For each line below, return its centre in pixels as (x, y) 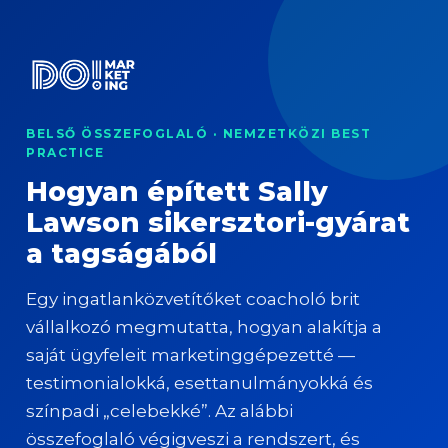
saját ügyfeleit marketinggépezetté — (190, 355)
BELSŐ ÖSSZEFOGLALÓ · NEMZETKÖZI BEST (198, 133)
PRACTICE (65, 152)
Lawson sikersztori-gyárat (218, 222)
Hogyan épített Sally (177, 191)
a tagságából (121, 253)
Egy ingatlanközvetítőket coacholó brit (193, 299)
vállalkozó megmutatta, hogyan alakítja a (204, 327)
